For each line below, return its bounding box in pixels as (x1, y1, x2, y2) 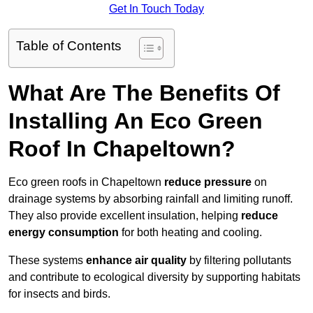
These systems (8, 254, 86, 267)
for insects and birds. (8, 288, 110, 300)
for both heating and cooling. (119, 226, 262, 239)
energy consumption (8, 226, 119, 239)
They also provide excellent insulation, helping (8, 210, 241, 222)
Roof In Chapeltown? (8, 136, 235, 162)
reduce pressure (164, 176, 252, 189)
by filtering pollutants (187, 254, 291, 267)
